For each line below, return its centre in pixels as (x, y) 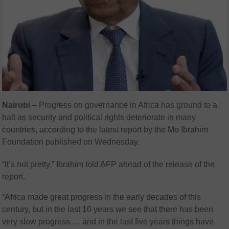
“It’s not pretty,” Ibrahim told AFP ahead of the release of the (109, 164)
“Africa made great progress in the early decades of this (102, 197)
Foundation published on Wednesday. (71, 142)
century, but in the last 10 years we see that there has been (108, 209)
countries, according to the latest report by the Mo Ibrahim (105, 129)
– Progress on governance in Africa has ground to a (124, 105)
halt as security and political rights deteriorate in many (99, 117)
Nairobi (16, 105)
